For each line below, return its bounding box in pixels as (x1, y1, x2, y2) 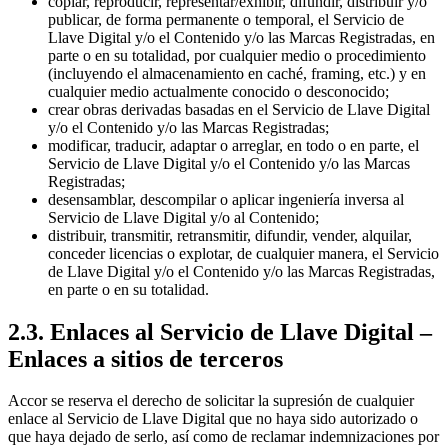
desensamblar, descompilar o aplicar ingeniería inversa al (48, 190, 404, 208)
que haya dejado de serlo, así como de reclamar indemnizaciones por (8, 428, 439, 446)
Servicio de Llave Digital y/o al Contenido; (48, 208, 319, 226)
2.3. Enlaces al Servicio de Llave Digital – (8, 318, 432, 345)
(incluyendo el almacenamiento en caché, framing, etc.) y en (48, 64, 426, 82)
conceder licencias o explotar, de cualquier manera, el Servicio (48, 244, 439, 262)
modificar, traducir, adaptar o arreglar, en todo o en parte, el (48, 136, 419, 154)
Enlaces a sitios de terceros (8, 345, 283, 372)
